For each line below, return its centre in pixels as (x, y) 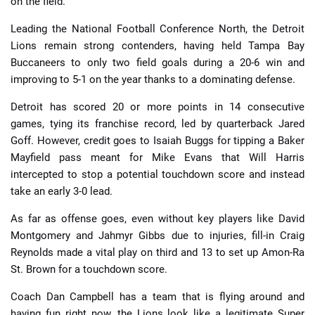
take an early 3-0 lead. (62, 191)
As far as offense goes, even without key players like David (157, 218)
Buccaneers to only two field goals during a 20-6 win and (157, 62)
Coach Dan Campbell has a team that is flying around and (157, 296)
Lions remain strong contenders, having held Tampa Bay (157, 45)
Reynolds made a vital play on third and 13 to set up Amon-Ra (157, 252)
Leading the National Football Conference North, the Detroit (157, 28)
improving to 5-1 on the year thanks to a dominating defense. (153, 79)
